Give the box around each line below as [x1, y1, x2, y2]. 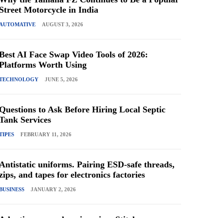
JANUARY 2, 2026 [31, 186, 76, 193]
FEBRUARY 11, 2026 [20, 131, 72, 138]
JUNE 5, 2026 [45, 76, 78, 83]
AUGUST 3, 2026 [42, 21, 84, 28]
